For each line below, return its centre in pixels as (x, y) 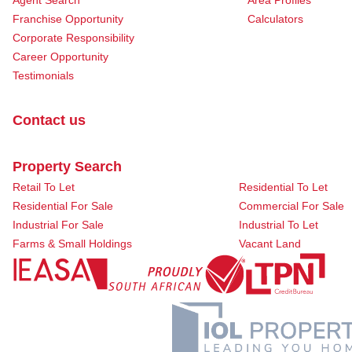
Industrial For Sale (58, 225)
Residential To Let (283, 187)
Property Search (67, 167)
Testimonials (43, 75)
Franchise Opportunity (68, 19)
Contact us (49, 120)
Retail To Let (44, 187)
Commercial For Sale (291, 206)
